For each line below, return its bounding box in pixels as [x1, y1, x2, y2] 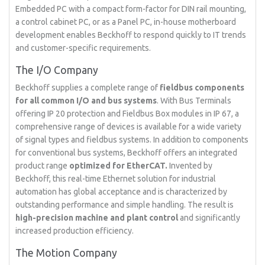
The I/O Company [15, 64, 99, 76]
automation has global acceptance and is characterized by [15, 187, 228, 196]
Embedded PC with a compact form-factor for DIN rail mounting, [15, 4, 247, 14]
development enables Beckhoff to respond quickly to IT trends [15, 30, 247, 40]
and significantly [178, 213, 241, 222]
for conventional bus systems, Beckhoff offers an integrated [15, 148, 238, 157]
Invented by [167, 161, 213, 170]
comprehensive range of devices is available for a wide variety [15, 122, 242, 131]
